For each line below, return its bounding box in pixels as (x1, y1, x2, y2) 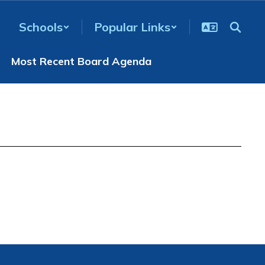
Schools (19, 20, 63, 34)
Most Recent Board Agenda (11, 54, 151, 68)
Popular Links (94, 20, 170, 34)
